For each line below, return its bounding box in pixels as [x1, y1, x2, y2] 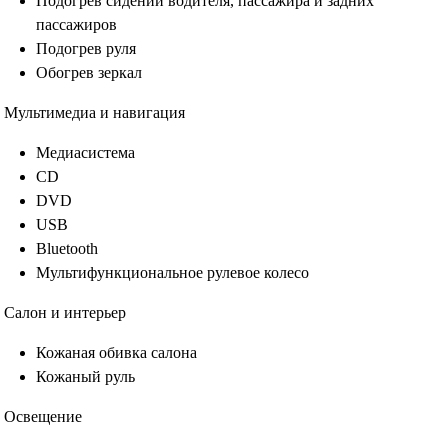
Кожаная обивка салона [36, 344, 197, 361]
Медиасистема [36, 144, 135, 161]
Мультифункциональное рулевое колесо [36, 264, 309, 281]
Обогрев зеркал [36, 64, 142, 81]
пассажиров [36, 16, 117, 33]
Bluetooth [36, 240, 98, 257]
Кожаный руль [36, 368, 135, 385]
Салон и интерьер [4, 304, 126, 321]
